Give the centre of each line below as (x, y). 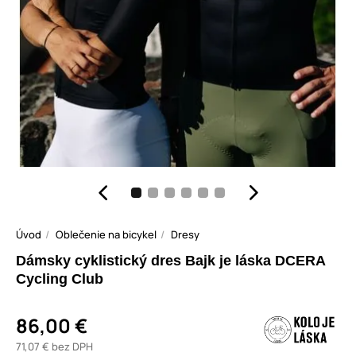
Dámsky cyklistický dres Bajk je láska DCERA (170, 261)
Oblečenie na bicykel (106, 235)
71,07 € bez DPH (54, 347)
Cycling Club (60, 279)
